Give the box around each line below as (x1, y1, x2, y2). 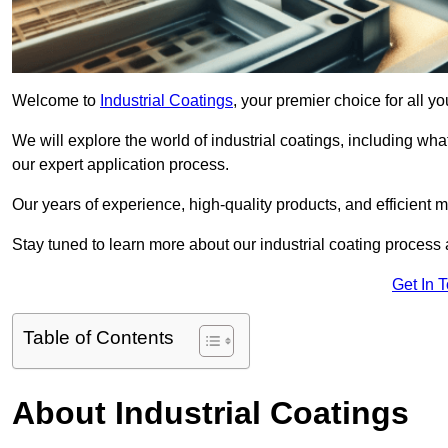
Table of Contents (23, 327, 174, 349)
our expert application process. (12, 156, 229, 174)
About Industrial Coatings (12, 395, 409, 432)
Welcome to (12, 92, 100, 110)
